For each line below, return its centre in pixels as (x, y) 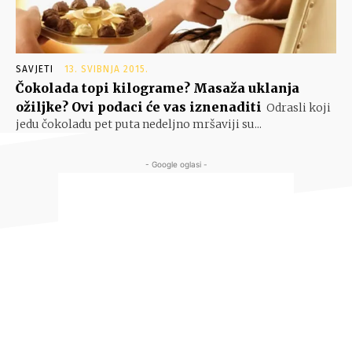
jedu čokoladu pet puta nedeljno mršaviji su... (139, 125)
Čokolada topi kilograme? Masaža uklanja (158, 88)
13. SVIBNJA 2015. (106, 70)
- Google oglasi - (176, 165)
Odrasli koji (299, 108)
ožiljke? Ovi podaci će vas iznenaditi (139, 107)
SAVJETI (35, 70)
